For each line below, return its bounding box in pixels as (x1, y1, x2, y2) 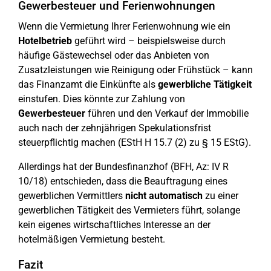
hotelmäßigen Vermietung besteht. (18, 233, 165, 245)
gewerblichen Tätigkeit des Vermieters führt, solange (18, 204, 240, 216)
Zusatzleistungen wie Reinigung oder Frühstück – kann (18, 64, 253, 76)
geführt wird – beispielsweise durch (72, 35, 226, 47)
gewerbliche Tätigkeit (158, 79, 252, 90)
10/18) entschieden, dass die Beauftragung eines (18, 175, 227, 187)
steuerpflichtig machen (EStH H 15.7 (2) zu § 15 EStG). (18, 137, 251, 148)
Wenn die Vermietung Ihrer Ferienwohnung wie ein (18, 21, 230, 32)
